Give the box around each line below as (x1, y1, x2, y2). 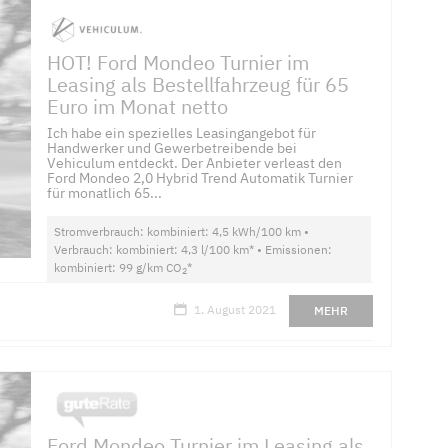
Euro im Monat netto (47, 93, 229, 121)
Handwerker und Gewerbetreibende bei (47, 139, 298, 158)
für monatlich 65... (47, 184, 163, 203)
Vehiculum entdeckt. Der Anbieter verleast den (47, 154, 343, 173)
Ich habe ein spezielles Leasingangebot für (47, 124, 317, 143)
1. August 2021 (193, 301, 276, 317)
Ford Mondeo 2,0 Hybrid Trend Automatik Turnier (47, 169, 354, 188)
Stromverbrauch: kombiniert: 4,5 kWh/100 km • (54, 224, 310, 240)
